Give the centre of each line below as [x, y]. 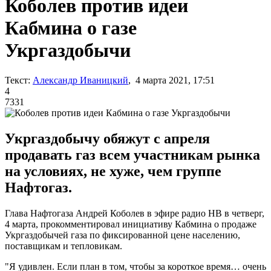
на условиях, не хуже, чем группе [113, 171]
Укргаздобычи [68, 51]
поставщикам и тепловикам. [64, 246]
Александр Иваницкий [80, 80]
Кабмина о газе [71, 28]
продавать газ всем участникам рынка [132, 155]
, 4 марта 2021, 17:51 [171, 80]
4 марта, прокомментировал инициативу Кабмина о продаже [131, 224]
